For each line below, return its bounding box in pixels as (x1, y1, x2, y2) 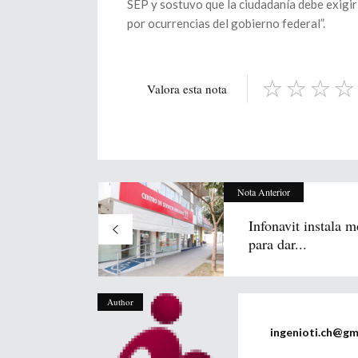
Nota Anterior (237, 185, 290, 198)
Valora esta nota (147, 81, 227, 97)
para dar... (249, 234, 307, 253)
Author (107, 296, 133, 308)
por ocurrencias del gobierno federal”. (127, 16, 325, 30)
